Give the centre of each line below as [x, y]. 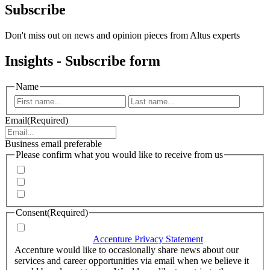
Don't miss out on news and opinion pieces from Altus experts [122, 35]
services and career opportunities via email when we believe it [132, 260]
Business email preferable [53, 144]
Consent [31, 212]
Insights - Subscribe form [83, 61]
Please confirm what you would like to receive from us [119, 155]
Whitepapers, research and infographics [104, 194]
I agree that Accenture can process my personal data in [132, 228]
